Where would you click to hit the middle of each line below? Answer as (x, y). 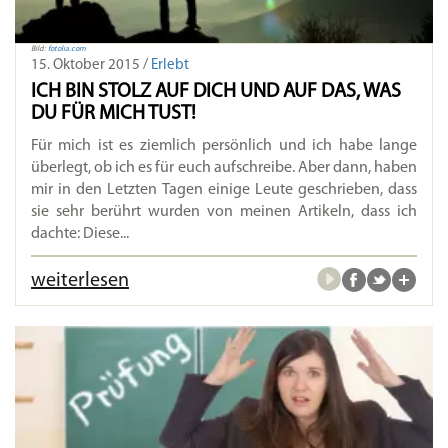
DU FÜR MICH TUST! (113, 114)
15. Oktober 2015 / (91, 66)
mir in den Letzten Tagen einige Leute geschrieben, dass (224, 190)
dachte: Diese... (80, 234)
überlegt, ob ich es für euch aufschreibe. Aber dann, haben (224, 168)
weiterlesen (80, 281)
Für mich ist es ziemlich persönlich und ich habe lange (224, 146)
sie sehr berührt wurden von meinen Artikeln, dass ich (224, 212)
